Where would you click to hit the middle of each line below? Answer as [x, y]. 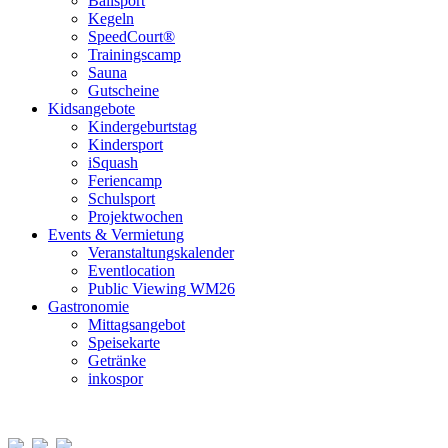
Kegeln [111, 18]
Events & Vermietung [116, 234]
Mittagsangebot [136, 324]
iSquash [113, 162]
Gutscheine [123, 90]
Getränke [117, 360]
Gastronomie [88, 306]
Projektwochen [135, 216]
